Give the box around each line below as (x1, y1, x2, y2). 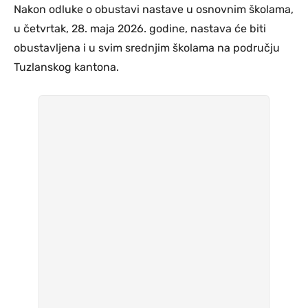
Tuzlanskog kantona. (14, 60, 119, 74)
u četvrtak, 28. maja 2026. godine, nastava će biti (14, 21, 266, 35)
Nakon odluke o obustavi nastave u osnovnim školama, (14, 2, 294, 16)
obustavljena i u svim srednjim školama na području (14, 41, 280, 54)
